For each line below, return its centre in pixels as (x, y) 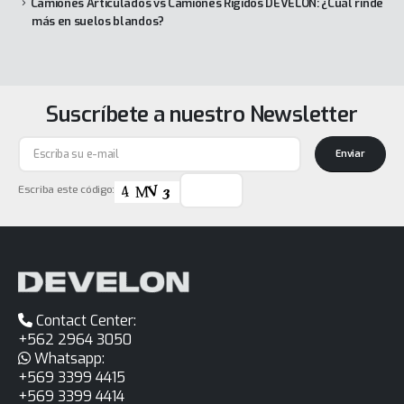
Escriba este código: (67, 190)
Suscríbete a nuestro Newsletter (202, 115)
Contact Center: (86, 320)
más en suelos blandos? (98, 22)
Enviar (350, 154)
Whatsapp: (69, 358)
